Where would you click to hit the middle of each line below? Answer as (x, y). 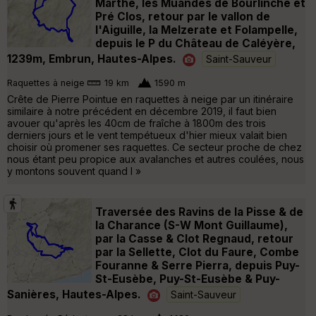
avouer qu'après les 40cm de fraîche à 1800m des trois (136, 123)
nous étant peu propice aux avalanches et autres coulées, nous (156, 159)
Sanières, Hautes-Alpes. (74, 294)
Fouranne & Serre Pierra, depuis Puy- (197, 265)
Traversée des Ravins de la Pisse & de (199, 212)
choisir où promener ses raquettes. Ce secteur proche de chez (154, 147)
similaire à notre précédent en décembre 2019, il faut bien (142, 111)
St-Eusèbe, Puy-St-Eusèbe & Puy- (188, 279)
